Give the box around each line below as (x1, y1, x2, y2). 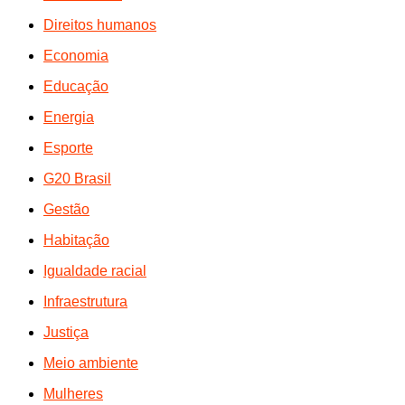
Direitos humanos (43, 16, 156, 33)
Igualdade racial (43, 262, 146, 278)
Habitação (43, 231, 109, 248)
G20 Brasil (43, 170, 111, 186)
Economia (43, 47, 108, 63)
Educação (43, 78, 108, 94)
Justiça (43, 324, 89, 340)
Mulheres (43, 385, 103, 401)
